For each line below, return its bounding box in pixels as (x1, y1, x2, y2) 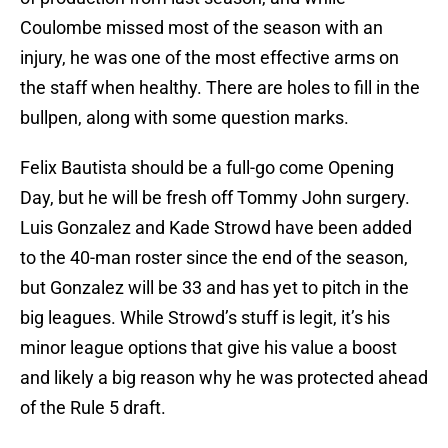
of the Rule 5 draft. (20, 397, 166, 419)
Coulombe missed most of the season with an (20, 17, 383, 39)
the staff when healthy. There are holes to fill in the (20, 77, 420, 99)
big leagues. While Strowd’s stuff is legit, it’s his (20, 307, 390, 329)
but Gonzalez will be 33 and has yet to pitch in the (20, 277, 409, 299)
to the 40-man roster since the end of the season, (20, 247, 408, 269)
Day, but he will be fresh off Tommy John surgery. (20, 187, 410, 209)
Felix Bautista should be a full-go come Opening (20, 157, 394, 179)
